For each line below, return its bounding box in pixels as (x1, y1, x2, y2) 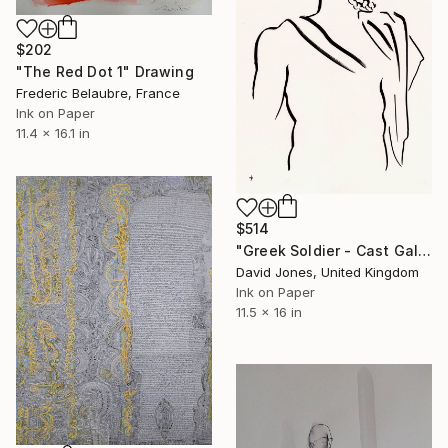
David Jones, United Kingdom (236, 264, 419, 281)
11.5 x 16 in (236, 304, 302, 321)
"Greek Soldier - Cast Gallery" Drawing (418, 242, 432, 260)
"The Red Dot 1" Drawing (16, 63, 194, 81)
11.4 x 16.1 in (16, 125, 90, 142)
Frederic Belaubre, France (16, 85, 180, 102)
